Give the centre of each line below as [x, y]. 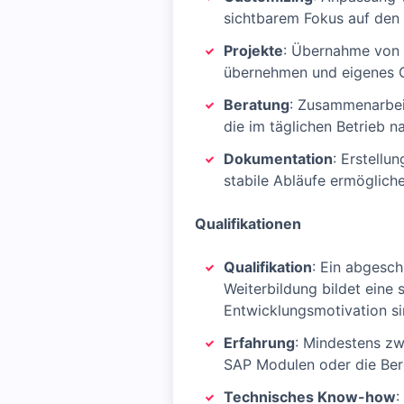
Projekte [253, 50]
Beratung [257, 105]
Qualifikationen [248, 224]
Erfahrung [259, 343]
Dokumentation [278, 159]
